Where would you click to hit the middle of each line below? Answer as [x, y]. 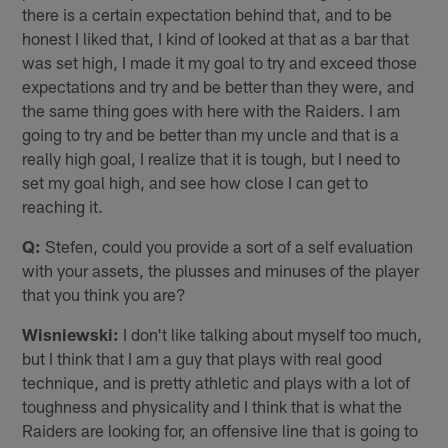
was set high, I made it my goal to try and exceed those [220, 61]
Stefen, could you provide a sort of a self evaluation [227, 245]
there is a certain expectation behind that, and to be [207, 13]
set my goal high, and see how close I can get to [195, 181]
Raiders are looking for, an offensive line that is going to [220, 429]
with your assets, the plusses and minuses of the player [221, 269]
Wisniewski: [71, 333]
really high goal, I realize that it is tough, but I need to [211, 157]
